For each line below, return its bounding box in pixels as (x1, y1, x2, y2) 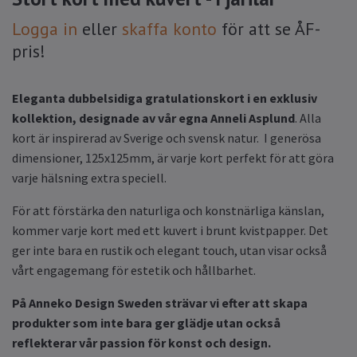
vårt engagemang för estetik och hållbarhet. (12, 261, 256, 278)
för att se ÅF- (217, 17, 320, 40)
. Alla (295, 109, 321, 126)
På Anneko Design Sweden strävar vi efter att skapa (12, 294, 308, 311)
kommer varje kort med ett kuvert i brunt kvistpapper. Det (12, 222, 328, 238)
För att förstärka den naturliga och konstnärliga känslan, (12, 202, 324, 218)
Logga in (12, 17, 77, 40)
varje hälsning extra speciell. (12, 169, 167, 186)
